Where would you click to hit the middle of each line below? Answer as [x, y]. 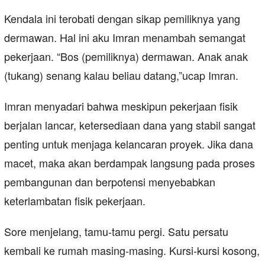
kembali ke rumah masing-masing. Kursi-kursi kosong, [132, 251]
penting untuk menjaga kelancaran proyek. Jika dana [129, 144]
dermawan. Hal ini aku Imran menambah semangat [125, 38]
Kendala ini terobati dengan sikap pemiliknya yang [122, 19]
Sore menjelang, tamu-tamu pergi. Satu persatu [116, 232]
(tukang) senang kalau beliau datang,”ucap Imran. [121, 75]
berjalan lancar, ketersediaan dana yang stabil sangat [130, 125]
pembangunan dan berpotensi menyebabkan [110, 182]
